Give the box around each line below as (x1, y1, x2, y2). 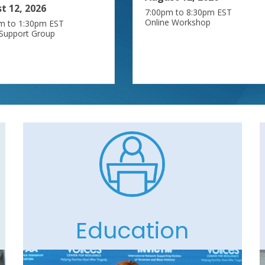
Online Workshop (145, 16, 211, 28)
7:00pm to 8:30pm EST (145, 6, 232, 18)
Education (76, 214, 189, 246)
